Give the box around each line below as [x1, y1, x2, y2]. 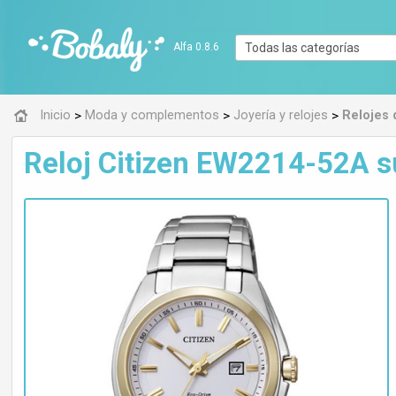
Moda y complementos [85, 107, 219, 123]
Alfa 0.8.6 [173, 41, 220, 53]
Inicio [40, 107, 71, 123]
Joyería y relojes [233, 107, 328, 123]
